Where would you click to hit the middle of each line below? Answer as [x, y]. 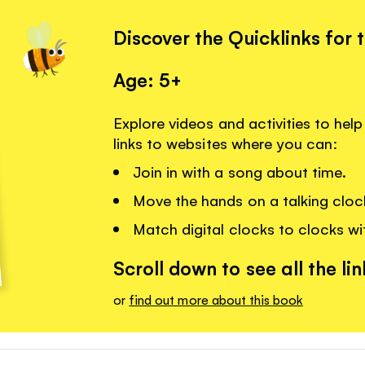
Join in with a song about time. [240, 172]
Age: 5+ [148, 79]
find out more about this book [216, 299]
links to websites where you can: [226, 143]
